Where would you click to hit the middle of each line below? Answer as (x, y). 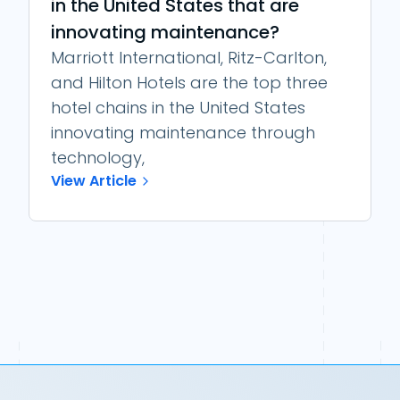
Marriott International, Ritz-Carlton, (189, 58)
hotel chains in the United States (178, 108)
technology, (98, 158)
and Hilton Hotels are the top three (189, 83)
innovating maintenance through (183, 133)
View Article (94, 181)
